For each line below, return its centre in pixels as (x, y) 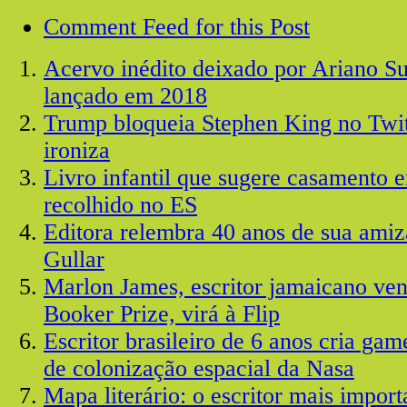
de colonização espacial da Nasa (199, 368)
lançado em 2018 (125, 95)
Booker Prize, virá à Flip (162, 313)
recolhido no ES (120, 204)
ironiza (77, 150)
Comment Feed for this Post (177, 26)
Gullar (74, 259)
